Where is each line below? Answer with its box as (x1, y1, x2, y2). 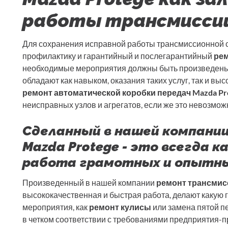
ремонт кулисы (89, 202, 151, 212)
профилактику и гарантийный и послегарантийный (22, 51, 214, 61)
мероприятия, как (22, 202, 89, 212)
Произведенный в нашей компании (22, 178, 156, 188)
